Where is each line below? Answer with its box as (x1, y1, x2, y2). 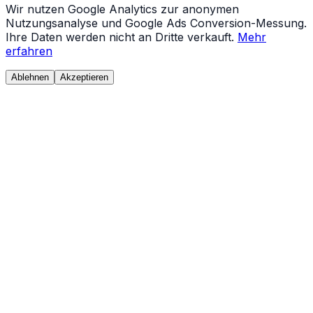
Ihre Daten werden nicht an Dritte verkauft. (6, 30, 234, 45)
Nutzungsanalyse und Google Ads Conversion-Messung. (6, 16, 307, 31)
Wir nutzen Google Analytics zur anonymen (6, 2, 239, 17)
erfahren (6, 44, 52, 59)
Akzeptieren (60, 72, 108, 83)
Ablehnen (11, 72, 49, 83)
